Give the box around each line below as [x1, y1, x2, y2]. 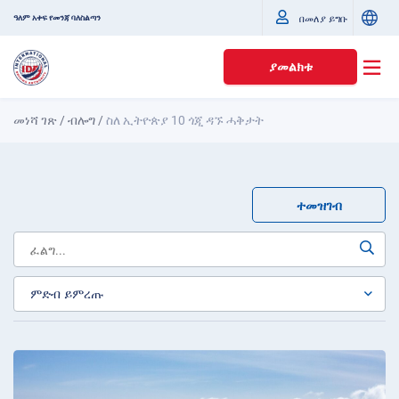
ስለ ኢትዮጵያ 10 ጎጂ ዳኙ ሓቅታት [106, 112, 264, 127]
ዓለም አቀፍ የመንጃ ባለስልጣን [13, 12, 101, 22]
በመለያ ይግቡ [299, 12, 347, 25]
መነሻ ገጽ [13, 112, 57, 127]
